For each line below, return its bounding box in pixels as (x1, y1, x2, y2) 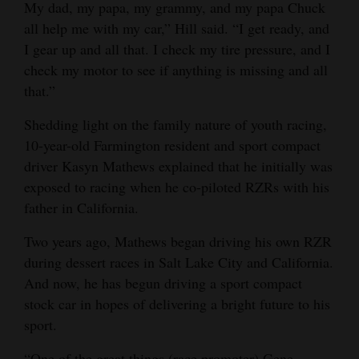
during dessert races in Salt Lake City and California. (24, 252, 333, 272)
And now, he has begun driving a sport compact (24, 272, 302, 292)
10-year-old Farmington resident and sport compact (24, 135, 321, 155)
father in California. (24, 197, 139, 217)
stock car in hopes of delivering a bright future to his (24, 293, 330, 313)
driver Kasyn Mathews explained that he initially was (24, 155, 333, 175)
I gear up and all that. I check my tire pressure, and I (24, 38, 330, 58)
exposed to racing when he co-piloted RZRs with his (24, 176, 329, 196)
